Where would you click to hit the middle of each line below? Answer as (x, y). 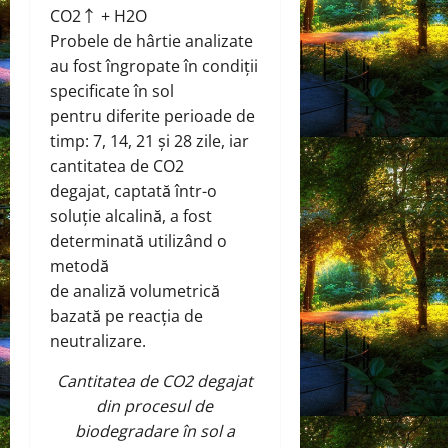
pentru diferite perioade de (152, 116)
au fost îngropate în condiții (154, 66)
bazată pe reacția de (126, 316)
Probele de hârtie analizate (151, 41)
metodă (79, 266)
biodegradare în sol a (154, 431)
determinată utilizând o (138, 241)
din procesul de (155, 406)
